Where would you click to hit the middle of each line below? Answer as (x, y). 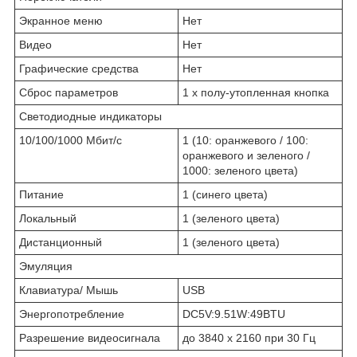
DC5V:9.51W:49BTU (234, 314)
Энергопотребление (72, 314)
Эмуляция (46, 266)
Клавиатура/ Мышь (69, 290)
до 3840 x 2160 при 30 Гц (249, 337)
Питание (41, 194)
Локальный (48, 218)
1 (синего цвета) (225, 194)
